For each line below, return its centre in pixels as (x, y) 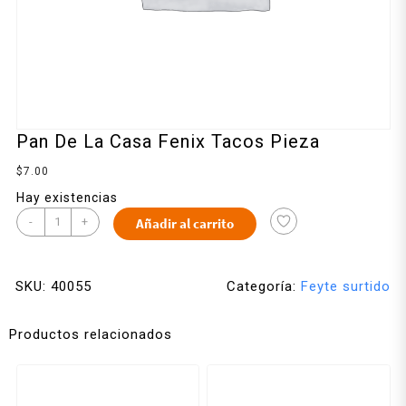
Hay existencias (67, 198)
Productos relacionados (91, 334)
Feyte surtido (346, 286)
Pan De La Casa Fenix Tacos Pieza (168, 142)
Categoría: (264, 286)
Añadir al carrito (184, 224)
